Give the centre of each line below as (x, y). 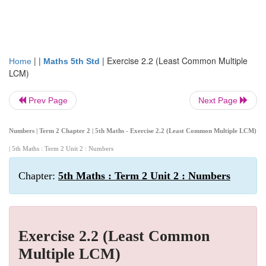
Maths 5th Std (72, 61)
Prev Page (47, 100)
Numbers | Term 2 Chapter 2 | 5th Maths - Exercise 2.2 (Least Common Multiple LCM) (133, 131)
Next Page (219, 100)
